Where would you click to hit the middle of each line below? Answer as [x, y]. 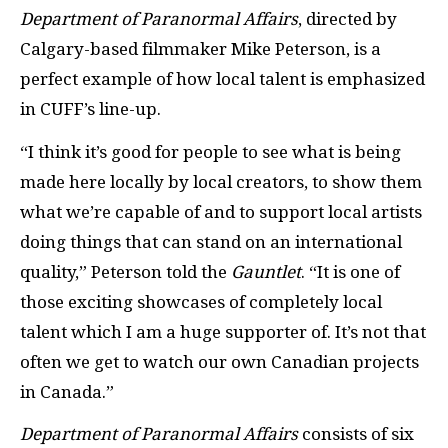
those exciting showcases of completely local [201, 301]
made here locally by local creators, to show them [221, 181]
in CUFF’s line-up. [92, 109]
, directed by [347, 19]
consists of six [356, 434]
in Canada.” [67, 391]
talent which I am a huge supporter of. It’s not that [223, 331]
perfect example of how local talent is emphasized [222, 79]
